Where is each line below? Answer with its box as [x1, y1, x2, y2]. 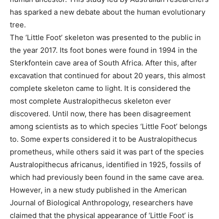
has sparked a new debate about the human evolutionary [10, 7, 205, 17]
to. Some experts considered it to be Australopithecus [10, 134, 197, 144]
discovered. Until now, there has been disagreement [10, 109, 191, 118]
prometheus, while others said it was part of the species [10, 147, 204, 156]
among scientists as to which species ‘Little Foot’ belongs [10, 121, 207, 131]
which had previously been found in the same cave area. [10, 172, 204, 182]
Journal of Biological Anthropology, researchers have [10, 197, 193, 207]
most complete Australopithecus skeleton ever [10, 96, 171, 106]
